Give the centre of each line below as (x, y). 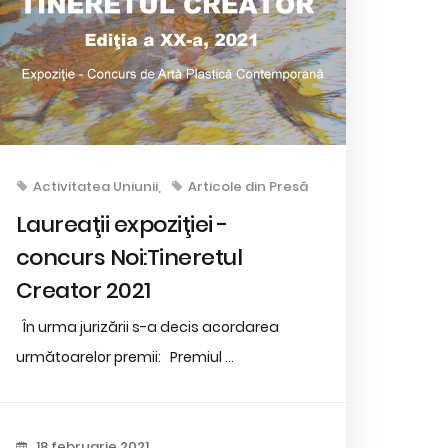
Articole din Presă (247, 186)
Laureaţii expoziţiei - (121, 224)
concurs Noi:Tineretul (129, 257)
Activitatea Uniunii (95, 186)
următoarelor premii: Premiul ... (124, 356)
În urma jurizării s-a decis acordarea (147, 326)
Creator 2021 (83, 290)
